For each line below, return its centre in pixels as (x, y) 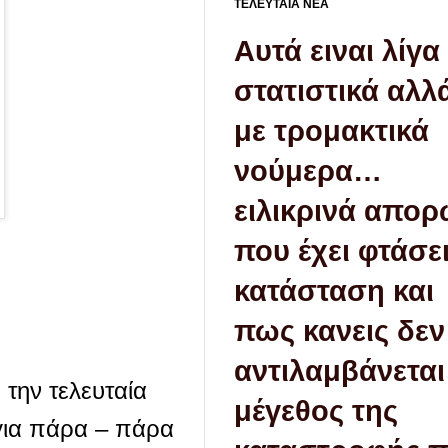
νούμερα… (308, 171)
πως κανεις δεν (339, 331)
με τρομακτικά (331, 131)
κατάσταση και (334, 291)
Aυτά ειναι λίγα (337, 51)
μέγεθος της (316, 411)
